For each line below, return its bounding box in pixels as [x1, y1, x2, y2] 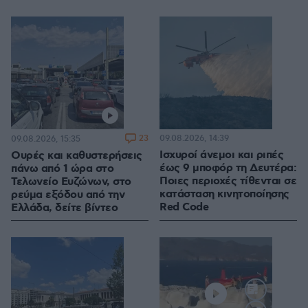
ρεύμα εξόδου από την [11, 188, 124, 203]
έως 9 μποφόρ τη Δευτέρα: [159, 161, 296, 176]
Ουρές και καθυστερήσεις [11, 148, 142, 164]
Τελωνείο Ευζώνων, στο [11, 175, 131, 190]
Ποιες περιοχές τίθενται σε [159, 174, 296, 189]
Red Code [159, 200, 208, 215]
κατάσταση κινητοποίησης [159, 187, 289, 202]
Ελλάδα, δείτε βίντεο [11, 201, 118, 216]
